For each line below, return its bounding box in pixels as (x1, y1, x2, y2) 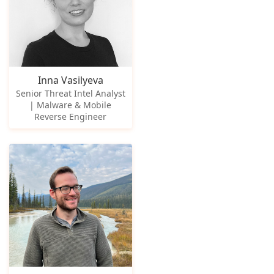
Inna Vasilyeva (37, 73, 103, 87)
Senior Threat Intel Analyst (15, 87, 125, 99)
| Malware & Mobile (29, 98, 112, 111)
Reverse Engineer (34, 110, 107, 122)
